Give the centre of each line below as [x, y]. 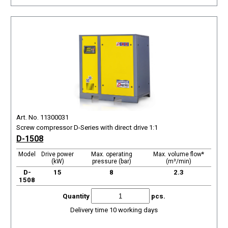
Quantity [77, 196]
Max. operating [111, 154]
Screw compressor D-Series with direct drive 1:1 [87, 127]
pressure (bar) [111, 161]
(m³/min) [178, 161]
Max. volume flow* [178, 154]
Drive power [58, 154]
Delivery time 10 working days [114, 210]
